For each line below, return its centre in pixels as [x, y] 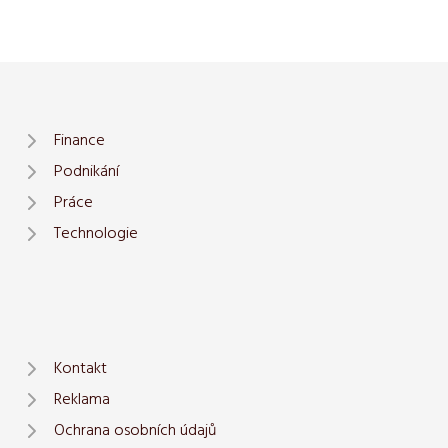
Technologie [96, 233]
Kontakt [80, 368]
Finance [79, 140]
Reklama [82, 399]
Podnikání [86, 171]
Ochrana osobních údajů [135, 430]
